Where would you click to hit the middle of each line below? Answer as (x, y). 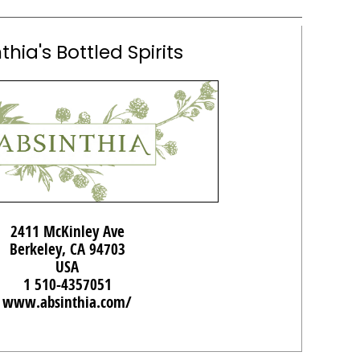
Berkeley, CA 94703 (67, 249)
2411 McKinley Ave (67, 231)
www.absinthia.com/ (67, 302)
